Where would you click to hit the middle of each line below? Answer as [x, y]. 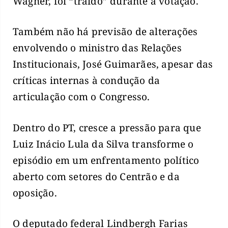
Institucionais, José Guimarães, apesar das [113, 64]
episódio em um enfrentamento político [106, 160]
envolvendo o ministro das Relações [97, 48]
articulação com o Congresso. [81, 97]
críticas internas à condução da [87, 81]
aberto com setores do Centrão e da [96, 176]
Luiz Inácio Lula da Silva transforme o [103, 144]
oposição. [35, 193]
